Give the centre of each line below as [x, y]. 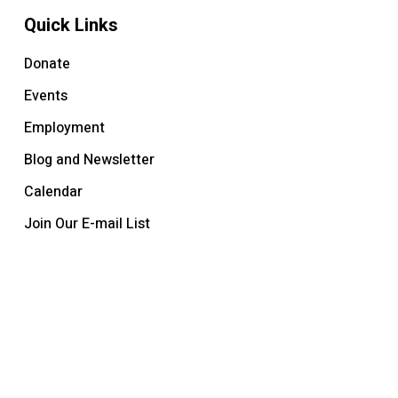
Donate [47, 64]
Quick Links [71, 25]
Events [45, 96]
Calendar [53, 192]
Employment [64, 128]
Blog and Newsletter [89, 160]
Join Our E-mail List [87, 224]
